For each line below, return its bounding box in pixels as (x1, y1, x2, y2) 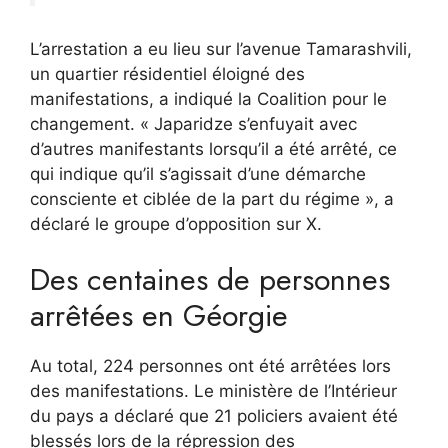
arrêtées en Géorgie (30, 294, 288, 338)
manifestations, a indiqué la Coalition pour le (30, 88, 387, 109)
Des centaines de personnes (30, 258, 390, 302)
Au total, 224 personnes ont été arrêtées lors (30, 356, 391, 377)
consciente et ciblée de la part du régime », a (30, 188, 394, 209)
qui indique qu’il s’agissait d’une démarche (30, 163, 366, 184)
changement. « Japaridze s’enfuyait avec (30, 113, 357, 134)
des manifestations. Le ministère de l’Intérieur (30, 381, 397, 402)
